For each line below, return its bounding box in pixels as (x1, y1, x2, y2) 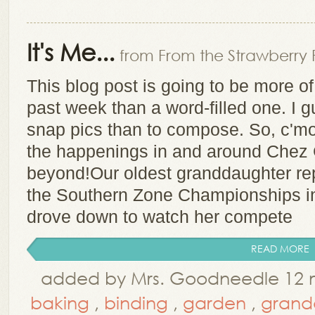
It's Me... (27, 37, 115, 65)
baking (30, 291, 89, 313)
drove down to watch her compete (27, 207, 292, 226)
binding (104, 291, 168, 313)
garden (183, 291, 246, 313)
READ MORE (251, 242, 309, 255)
